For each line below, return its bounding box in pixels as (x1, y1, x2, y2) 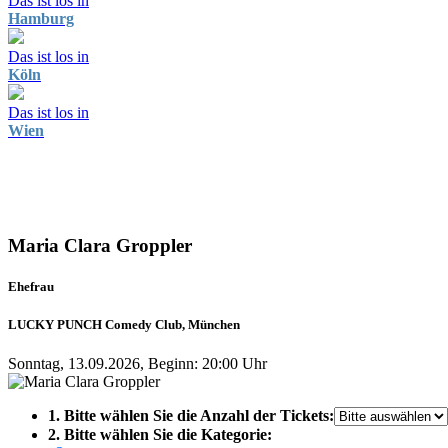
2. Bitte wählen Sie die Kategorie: (48, 426, 272, 444)
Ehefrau (8, 278, 54, 294)
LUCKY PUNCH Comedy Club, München (8, 317, 240, 333)
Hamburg (8, 10, 74, 27)
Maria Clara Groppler (8, 234, 192, 256)
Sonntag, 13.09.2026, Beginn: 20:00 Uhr (8, 355, 267, 373)
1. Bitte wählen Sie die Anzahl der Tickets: (48, 407, 334, 425)
